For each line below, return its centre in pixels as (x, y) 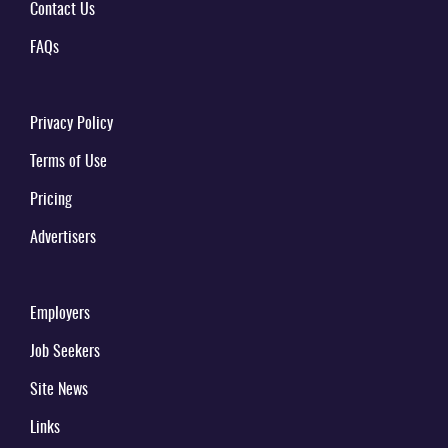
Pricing (51, 200)
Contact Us (62, 10)
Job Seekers (65, 352)
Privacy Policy (71, 124)
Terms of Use (68, 162)
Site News (59, 390)
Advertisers (63, 238)
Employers (60, 314)
